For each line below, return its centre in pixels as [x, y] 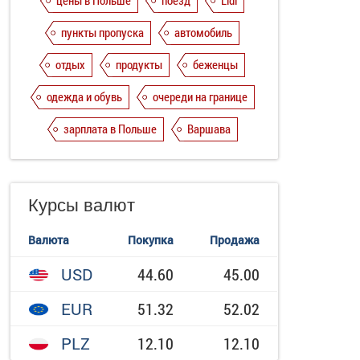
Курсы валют [82, 204]
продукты [139, 64]
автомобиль [204, 32]
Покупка [151, 240]
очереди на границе [200, 96]
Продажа [235, 240]
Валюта [49, 240]
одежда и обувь [84, 96]
